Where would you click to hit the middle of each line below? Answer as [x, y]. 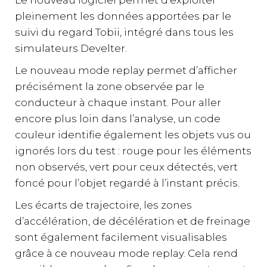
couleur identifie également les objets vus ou [133, 135]
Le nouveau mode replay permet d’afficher [126, 71]
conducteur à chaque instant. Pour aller [118, 103]
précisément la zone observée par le [110, 87]
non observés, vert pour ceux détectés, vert [126, 167]
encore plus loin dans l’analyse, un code [118, 119]
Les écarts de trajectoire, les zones [103, 205]
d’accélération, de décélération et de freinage [133, 221]
